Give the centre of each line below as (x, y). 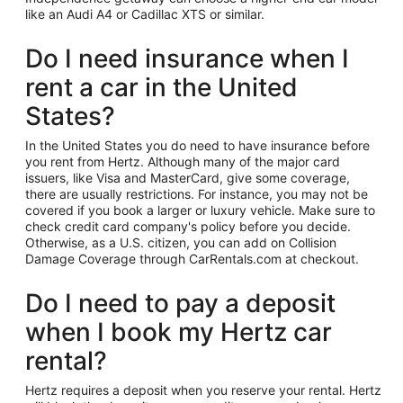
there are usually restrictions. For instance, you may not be (197, 194)
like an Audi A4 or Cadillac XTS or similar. (145, 14)
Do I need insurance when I (187, 58)
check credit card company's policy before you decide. (188, 226)
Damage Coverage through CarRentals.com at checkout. (192, 259)
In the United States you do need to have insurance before (197, 145)
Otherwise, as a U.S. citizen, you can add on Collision (181, 242)
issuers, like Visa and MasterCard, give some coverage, (188, 178)
